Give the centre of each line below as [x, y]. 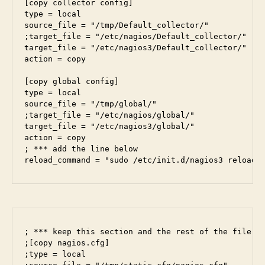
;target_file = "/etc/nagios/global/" [109, 115]
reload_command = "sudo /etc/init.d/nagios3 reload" [143, 160]
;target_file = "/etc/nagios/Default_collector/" [135, 37]
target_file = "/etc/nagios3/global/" [109, 127]
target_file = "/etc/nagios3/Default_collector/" [135, 48]
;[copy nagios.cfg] [67, 243]
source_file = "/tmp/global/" [91, 104]
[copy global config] [72, 82]
